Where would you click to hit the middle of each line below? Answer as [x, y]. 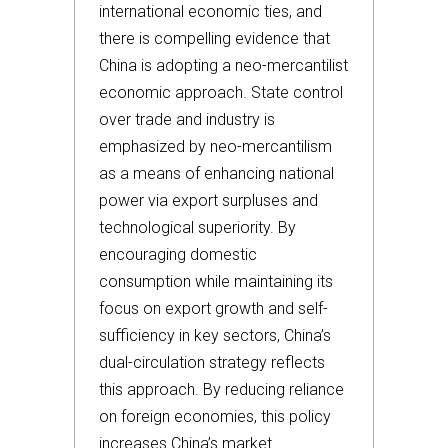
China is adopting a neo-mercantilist [223, 65]
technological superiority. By [197, 227]
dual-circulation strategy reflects [212, 362]
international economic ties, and [210, 11]
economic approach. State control [221, 92]
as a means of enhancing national [216, 173]
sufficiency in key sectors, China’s [215, 335]
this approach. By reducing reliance [221, 389]
